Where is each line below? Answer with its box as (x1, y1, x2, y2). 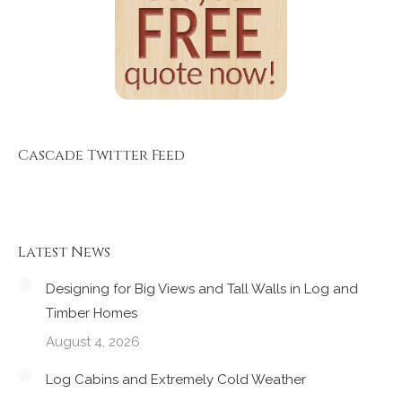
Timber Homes (46, 304, 137, 321)
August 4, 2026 (46, 333, 140, 350)
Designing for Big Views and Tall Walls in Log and (46, 280, 358, 297)
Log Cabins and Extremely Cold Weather (46, 371, 306, 388)
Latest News (18, 241, 110, 262)
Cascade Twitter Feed (18, 144, 185, 165)
